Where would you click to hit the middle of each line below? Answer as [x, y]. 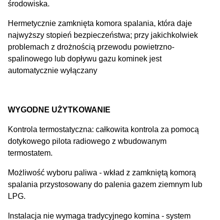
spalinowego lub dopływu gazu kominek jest [85, 59]
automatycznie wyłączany [53, 71]
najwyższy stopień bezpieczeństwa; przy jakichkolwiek [103, 35]
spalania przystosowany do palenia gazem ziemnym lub [105, 185]
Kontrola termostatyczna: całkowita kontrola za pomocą [103, 130]
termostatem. [30, 153]
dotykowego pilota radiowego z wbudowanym [87, 141]
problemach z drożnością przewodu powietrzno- [91, 47]
